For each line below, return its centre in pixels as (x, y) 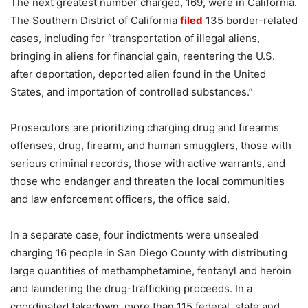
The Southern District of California (95, 20)
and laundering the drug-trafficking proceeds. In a (131, 288)
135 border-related (250, 20)
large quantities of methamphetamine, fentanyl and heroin (151, 270)
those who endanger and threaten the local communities (147, 181)
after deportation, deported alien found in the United (138, 74)
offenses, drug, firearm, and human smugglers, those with (151, 145)
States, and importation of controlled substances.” (132, 91)
